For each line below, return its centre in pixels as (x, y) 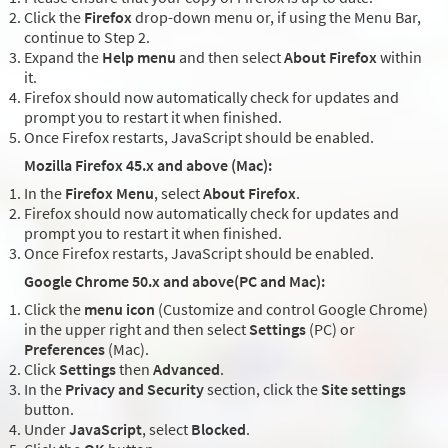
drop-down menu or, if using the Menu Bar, (276, 17)
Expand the (63, 57)
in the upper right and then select (136, 329)
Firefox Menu (109, 193)
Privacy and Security (134, 389)
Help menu (139, 57)
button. (49, 409)
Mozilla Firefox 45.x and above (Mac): (148, 165)
